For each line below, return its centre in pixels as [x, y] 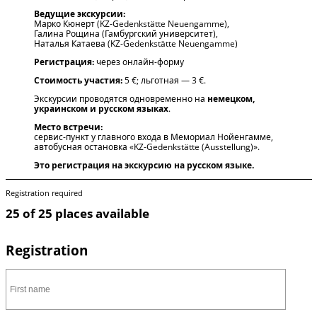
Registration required [44, 193]
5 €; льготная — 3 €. [164, 80]
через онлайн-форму [139, 62]
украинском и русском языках [101, 108]
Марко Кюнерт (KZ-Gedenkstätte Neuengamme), [131, 23]
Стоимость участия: [78, 80]
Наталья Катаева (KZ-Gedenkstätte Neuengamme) [136, 43]
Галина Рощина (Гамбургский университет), [126, 33]
